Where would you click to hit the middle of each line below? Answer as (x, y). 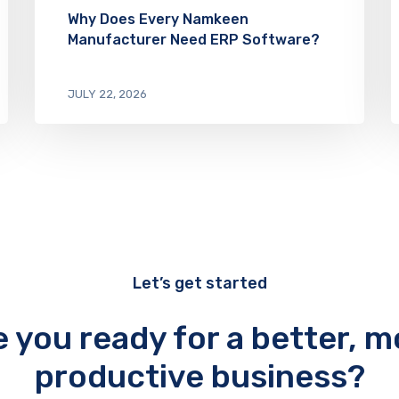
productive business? (199, 376)
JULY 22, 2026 (107, 94)
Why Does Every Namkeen (158, 19)
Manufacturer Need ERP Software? (194, 39)
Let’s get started (199, 283)
